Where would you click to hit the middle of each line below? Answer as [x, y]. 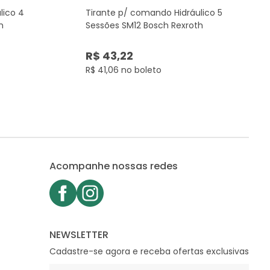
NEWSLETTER [79, 234]
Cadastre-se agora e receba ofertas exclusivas [149, 251]
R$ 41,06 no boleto [124, 70]
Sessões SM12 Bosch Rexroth [144, 25]
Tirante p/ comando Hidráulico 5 [154, 12]
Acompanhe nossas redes [113, 166]
